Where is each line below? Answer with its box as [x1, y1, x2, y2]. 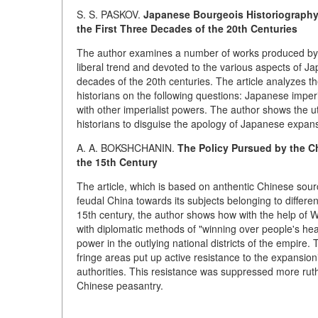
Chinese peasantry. [77, 278, 163, 292]
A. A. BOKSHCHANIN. [77, 141, 177, 155]
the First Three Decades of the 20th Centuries [77, 21, 297, 35]
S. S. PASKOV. [77, 7, 143, 21]
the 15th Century [77, 155, 158, 169]
